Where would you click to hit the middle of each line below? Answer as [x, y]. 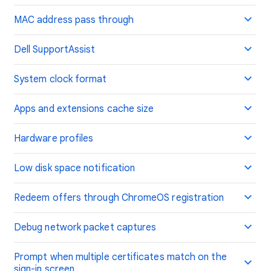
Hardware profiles [54, 139]
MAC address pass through [74, 20]
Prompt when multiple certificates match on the [120, 257]
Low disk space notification [75, 168]
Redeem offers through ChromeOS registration [119, 198]
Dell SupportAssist [55, 50]
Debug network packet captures [85, 227]
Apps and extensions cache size [84, 109]
